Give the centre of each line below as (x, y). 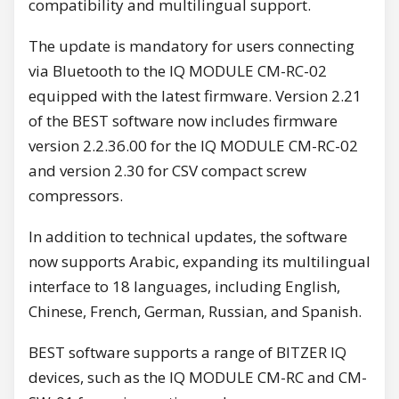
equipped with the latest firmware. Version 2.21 (195, 96)
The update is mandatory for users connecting (191, 46)
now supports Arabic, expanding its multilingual (199, 262)
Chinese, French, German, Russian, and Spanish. (195, 312)
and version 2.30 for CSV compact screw (167, 171)
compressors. (76, 196)
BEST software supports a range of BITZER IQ (187, 353)
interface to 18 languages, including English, (184, 287)
